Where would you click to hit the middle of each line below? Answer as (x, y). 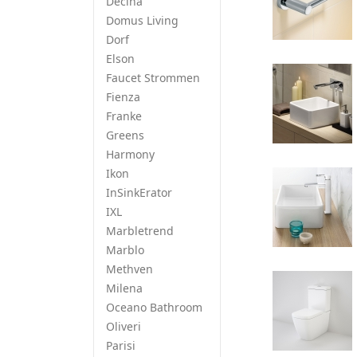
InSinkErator (139, 192)
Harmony (130, 154)
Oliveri (124, 326)
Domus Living (142, 20)
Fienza (123, 97)
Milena (124, 288)
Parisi (121, 345)
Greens (125, 135)
